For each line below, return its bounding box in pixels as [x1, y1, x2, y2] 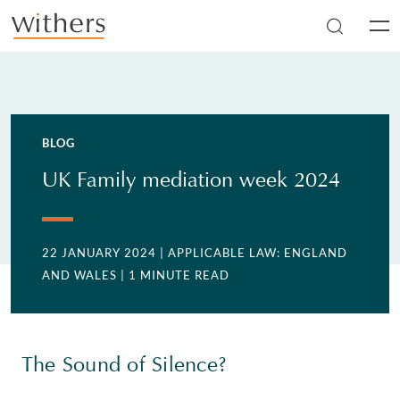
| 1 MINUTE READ [121, 268, 230, 282]
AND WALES [42, 268, 118, 282]
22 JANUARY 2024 [42, 246, 157, 260]
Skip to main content [10, 26, 136, 44]
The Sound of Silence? [21, 351, 227, 378]
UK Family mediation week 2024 [42, 166, 341, 193]
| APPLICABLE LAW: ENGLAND [160, 246, 348, 260]
